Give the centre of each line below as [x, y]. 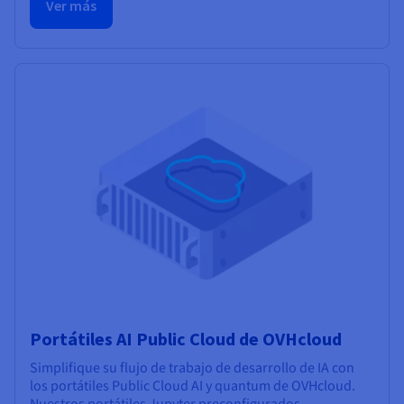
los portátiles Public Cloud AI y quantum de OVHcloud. [193, 386]
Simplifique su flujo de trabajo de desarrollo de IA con [192, 367]
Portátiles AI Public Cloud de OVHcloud [186, 338]
